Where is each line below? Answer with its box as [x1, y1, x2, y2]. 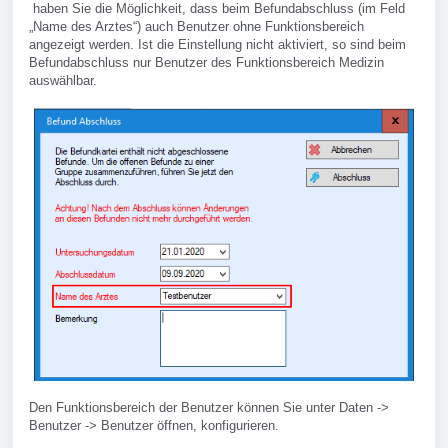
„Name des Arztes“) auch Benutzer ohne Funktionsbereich [29, 18, 364, 34]
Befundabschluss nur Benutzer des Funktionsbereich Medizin [29, 54, 384, 70]
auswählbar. [29, 72, 97, 88]
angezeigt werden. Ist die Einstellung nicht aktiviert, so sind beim [29, 36, 406, 52]
